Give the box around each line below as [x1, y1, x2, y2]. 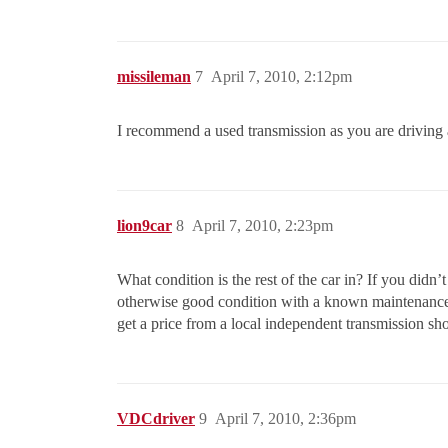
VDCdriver [117, 410, 195, 428]
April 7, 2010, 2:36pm [215, 410, 356, 428]
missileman [117, 68, 191, 86]
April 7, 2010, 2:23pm [192, 217, 333, 235]
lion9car [117, 217, 172, 235]
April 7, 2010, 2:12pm [211, 68, 352, 86]
